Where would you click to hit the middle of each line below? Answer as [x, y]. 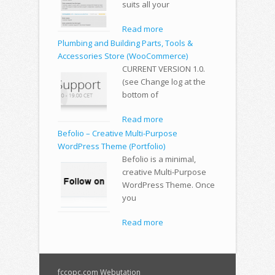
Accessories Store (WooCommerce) [123, 56]
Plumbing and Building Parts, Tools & [125, 43]
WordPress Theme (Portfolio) [111, 146]
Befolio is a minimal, [159, 159]
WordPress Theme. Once [168, 184]
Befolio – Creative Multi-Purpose [118, 133]
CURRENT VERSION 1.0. [163, 68]
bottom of [140, 94]
